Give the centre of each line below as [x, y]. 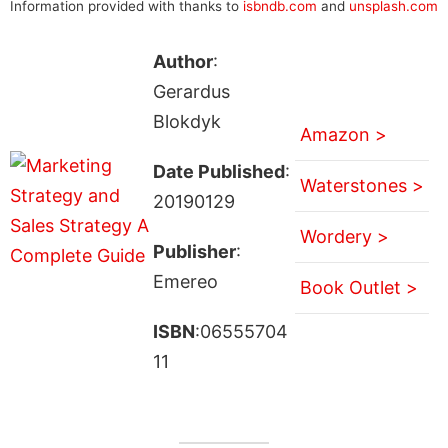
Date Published [218, 171]
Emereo [185, 281]
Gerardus [191, 91]
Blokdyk [186, 121]
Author [182, 61]
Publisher [194, 251]
